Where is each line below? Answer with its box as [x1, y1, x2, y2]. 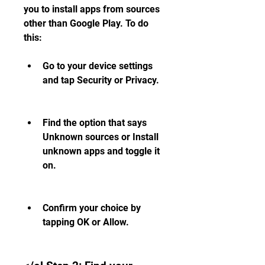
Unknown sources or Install [43, 131, 159, 143]
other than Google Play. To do [24, 18, 148, 29]
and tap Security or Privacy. [43, 75, 159, 86]
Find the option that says [43, 117, 147, 128]
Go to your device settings [43, 60, 153, 72]
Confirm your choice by [43, 202, 141, 214]
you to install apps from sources [24, 4, 160, 15]
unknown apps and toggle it [43, 146, 160, 157]
